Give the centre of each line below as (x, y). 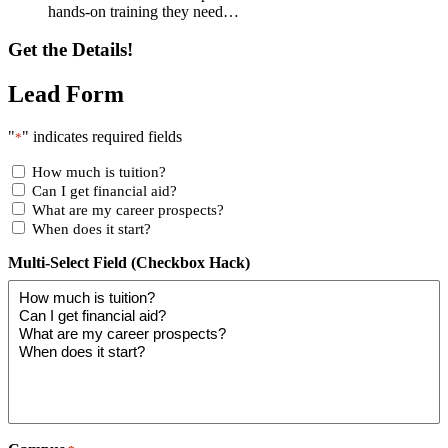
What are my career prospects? (128, 209)
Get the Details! (70, 50)
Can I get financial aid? (104, 190)
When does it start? (91, 228)
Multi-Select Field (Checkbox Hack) (129, 262)
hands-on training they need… (143, 11)
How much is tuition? (99, 172)
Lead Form (66, 94)
